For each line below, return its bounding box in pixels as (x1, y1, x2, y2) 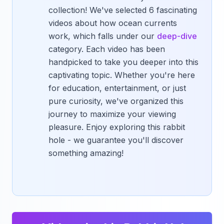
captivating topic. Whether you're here (48, 70, 195, 80)
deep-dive (157, 31, 197, 41)
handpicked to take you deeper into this (48, 57, 198, 67)
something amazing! (48, 148, 123, 158)
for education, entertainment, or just (48, 83, 186, 93)
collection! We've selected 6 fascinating (48, 5, 197, 15)
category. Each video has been (48, 44, 165, 54)
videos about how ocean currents (48, 18, 177, 28)
